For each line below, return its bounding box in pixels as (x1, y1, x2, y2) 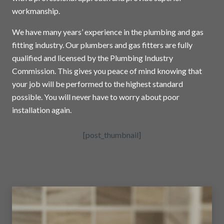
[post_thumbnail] (83, 130, 141, 140)
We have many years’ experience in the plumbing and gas (12, 27, 203, 37)
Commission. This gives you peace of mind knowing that (12, 66, 202, 76)
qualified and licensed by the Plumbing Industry (12, 53, 173, 63)
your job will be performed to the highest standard (12, 79, 183, 89)
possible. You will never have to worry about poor (12, 92, 179, 102)
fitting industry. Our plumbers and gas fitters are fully (12, 40, 192, 50)
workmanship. (12, 6, 60, 16)
